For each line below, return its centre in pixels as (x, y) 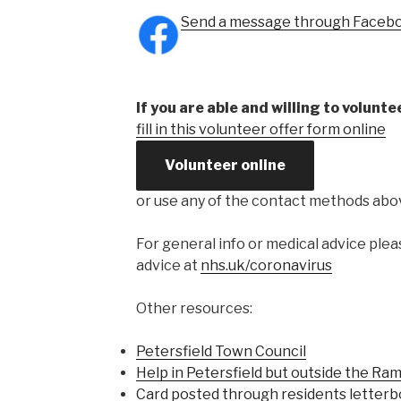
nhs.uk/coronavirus (266, 265)
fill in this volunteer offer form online (260, 129)
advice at (168, 265)
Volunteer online (225, 165)
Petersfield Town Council (221, 351)
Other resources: (194, 308)
